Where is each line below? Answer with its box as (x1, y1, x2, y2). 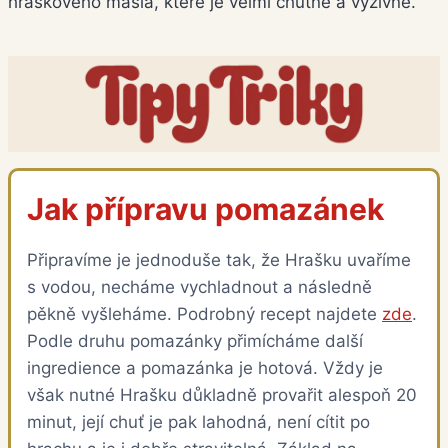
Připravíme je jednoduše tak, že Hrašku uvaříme (27, 250, 411, 271)
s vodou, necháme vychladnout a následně (27, 277, 372, 298)
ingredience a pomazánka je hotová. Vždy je (27, 358, 383, 379)
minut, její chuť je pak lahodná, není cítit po (27, 412, 370, 433)
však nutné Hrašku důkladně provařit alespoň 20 (27, 385, 417, 406)
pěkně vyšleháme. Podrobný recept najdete (27, 304, 382, 325)
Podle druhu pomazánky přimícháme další (27, 331, 363, 352)
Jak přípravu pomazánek (27, 191, 384, 228)
